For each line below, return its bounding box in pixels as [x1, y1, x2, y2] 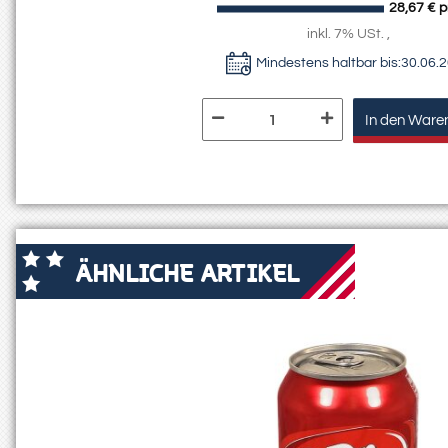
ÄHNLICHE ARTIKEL [76, 254, 300, 289]
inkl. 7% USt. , [306, 27, 390, 42]
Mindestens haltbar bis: [255, 56, 401, 71]
